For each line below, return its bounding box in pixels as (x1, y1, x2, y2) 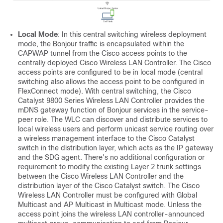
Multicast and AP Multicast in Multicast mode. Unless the (18, 201, 202, 209)
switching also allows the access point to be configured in (18, 78, 205, 86)
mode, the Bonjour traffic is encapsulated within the (18, 40, 184, 48)
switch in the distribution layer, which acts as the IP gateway (18, 144, 213, 152)
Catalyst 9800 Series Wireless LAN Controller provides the (18, 97, 205, 105)
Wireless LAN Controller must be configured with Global (18, 191, 197, 200)
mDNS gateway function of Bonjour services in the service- (18, 106, 209, 114)
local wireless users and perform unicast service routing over (18, 125, 214, 133)
